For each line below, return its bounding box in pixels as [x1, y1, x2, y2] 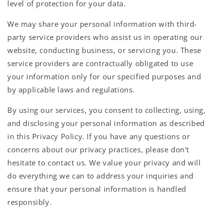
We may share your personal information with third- [7, 18, 198, 29]
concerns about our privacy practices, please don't [7, 144, 190, 154]
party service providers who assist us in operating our [7, 32, 203, 42]
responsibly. [7, 197, 52, 207]
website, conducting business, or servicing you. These [7, 45, 201, 55]
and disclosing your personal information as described [7, 118, 205, 128]
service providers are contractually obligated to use [7, 58, 194, 68]
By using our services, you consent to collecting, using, [7, 105, 206, 115]
